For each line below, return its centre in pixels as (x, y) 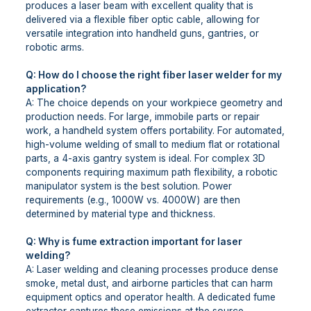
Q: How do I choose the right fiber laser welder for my (153, 75)
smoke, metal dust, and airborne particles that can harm (149, 284)
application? (56, 89)
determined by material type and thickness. (120, 214)
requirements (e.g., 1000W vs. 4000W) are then (133, 200)
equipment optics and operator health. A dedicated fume (150, 297)
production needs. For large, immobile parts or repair (142, 117)
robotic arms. (54, 48)
